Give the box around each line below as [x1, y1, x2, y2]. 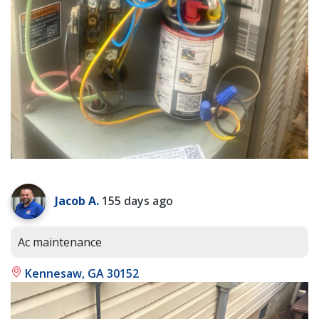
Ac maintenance [18, 234, 102, 251]
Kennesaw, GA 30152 [22, 266, 139, 282]
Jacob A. [55, 193, 99, 209]
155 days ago [102, 193, 173, 209]
